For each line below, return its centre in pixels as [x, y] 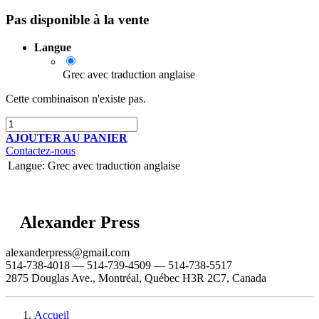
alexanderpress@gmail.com [68, 252]
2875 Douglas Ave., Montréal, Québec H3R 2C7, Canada [136, 278]
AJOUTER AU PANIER [67, 138]
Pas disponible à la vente [77, 20]
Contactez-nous [41, 151]
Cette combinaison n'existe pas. [76, 99]
